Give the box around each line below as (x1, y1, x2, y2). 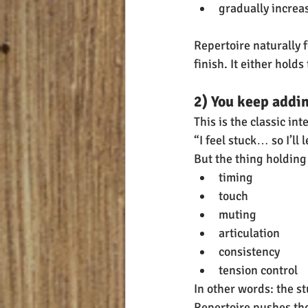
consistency (219, 244, 280, 260)
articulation (219, 225, 280, 241)
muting (219, 207, 256, 223)
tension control (219, 263, 298, 278)
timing (219, 170, 253, 186)
